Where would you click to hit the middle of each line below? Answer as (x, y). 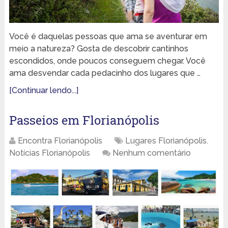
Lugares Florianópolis (166, 141)
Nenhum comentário (151, 153)
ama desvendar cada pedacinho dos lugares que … (105, 73)
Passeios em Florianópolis (84, 120)
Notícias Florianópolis (49, 153)
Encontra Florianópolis (60, 141)
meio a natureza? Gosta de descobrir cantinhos (98, 49)
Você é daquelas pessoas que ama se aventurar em (108, 37)
